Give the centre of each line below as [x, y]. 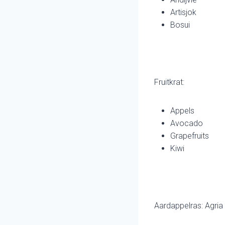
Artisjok [183, 13]
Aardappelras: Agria [189, 206]
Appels [182, 111]
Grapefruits [190, 136]
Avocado [187, 124]
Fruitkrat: [169, 82]
